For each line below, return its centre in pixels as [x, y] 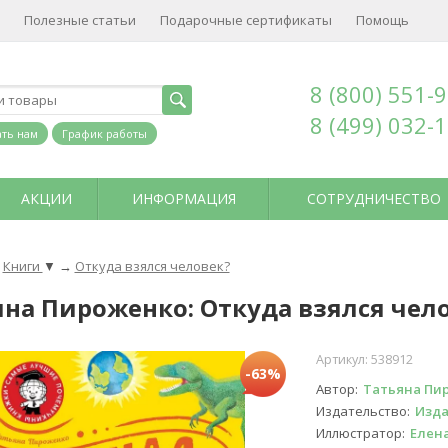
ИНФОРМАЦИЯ [183, 198]
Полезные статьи [80, 20]
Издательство [361, 411]
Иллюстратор [358, 433]
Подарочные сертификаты [246, 20]
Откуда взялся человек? [152, 266]
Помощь [382, 20]
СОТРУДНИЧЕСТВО [373, 198]
